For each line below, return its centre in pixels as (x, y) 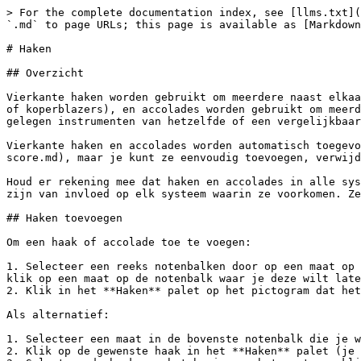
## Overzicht (45, 73)
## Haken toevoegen (64, 218)
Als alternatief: (58, 315)
